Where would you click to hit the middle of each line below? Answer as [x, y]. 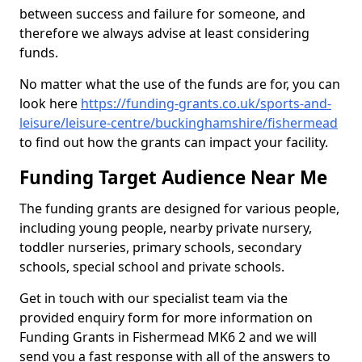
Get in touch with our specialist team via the [154, 298]
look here [50, 103]
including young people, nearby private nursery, [166, 228]
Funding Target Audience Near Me [173, 177]
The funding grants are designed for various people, [179, 208]
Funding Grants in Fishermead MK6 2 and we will [168, 337]
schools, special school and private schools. [154, 267]
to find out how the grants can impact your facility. [175, 142]
